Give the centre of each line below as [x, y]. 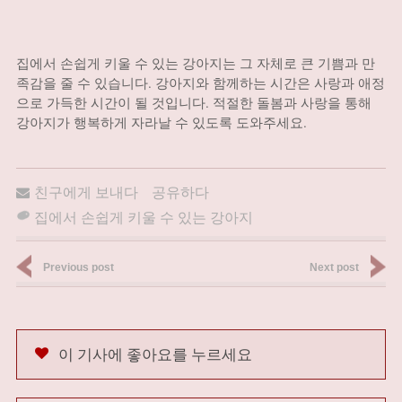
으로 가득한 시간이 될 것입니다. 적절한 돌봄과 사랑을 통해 [193, 102]
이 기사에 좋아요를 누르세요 [155, 354]
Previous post [78, 267]
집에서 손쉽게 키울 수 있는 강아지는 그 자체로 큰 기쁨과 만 [195, 63]
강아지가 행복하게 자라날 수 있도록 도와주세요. [161, 122]
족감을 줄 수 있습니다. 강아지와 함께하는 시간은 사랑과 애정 [200, 83]
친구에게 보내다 [86, 192]
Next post [335, 267]
